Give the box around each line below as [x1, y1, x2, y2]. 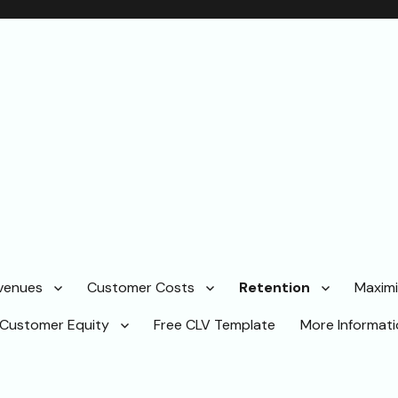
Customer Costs [87, 278, 195, 298]
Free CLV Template [154, 315, 275, 335]
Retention [239, 278, 310, 298]
